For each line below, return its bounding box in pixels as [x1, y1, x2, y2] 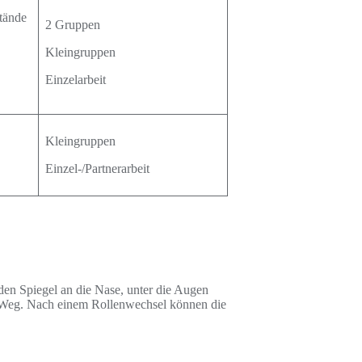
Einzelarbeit [45, 73, 106, 86]
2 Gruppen [45, 18, 100, 32]
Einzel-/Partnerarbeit [45, 162, 149, 175]
